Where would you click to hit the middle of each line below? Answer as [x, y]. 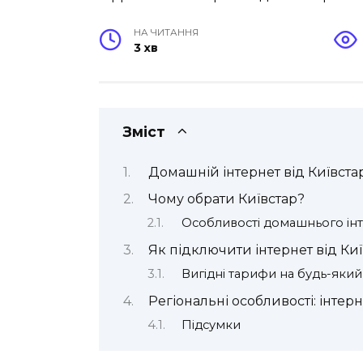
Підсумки [211, 325]
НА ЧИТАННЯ [167, 33]
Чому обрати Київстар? [226, 199]
